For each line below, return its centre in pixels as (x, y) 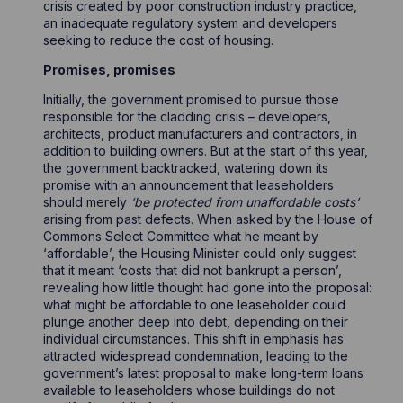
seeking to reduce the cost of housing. (159, 40)
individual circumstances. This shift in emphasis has (194, 339)
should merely (87, 202)
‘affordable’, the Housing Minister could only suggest (200, 253)
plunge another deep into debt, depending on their (196, 322)
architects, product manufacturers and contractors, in (201, 134)
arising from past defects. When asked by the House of (208, 219)
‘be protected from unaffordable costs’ (245, 202)
